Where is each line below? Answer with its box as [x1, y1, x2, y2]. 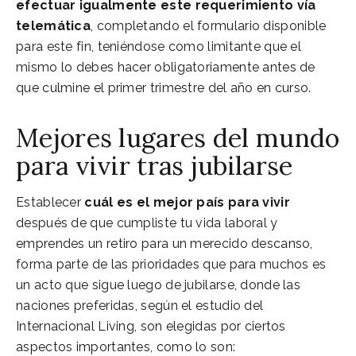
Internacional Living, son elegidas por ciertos [16, 318, 286, 334]
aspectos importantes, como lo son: [16, 339, 236, 354]
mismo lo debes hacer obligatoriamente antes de [16, 59, 315, 75]
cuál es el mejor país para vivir [84, 194, 290, 210]
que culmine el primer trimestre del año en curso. [16, 79, 311, 95]
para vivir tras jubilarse [16, 149, 293, 182]
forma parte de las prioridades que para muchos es [16, 256, 327, 272]
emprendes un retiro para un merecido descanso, [16, 235, 313, 251]
